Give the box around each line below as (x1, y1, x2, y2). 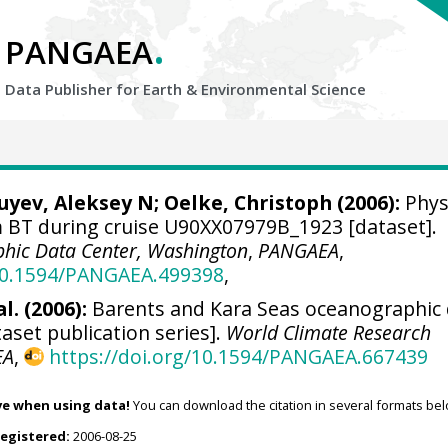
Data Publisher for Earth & (5, 79, 201, 99)
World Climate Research (226, 318, 432, 346)
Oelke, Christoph (163, 189, 332, 216)
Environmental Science (201, 79, 366, 99)
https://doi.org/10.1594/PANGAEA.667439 (48, 342, 428, 370)
